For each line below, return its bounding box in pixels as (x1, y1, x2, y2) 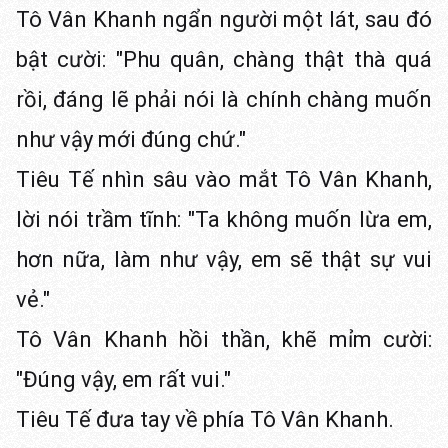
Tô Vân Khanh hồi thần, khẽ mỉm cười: (16, 327, 432, 352)
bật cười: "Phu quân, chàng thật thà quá (16, 47, 432, 72)
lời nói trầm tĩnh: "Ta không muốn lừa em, (16, 207, 432, 232)
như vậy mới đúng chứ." (16, 127, 246, 152)
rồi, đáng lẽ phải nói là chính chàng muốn (16, 87, 432, 112)
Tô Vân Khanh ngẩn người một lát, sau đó (16, 7, 432, 32)
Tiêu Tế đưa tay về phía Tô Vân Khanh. (16, 407, 394, 432)
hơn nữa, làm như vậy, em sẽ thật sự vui (16, 247, 432, 272)
